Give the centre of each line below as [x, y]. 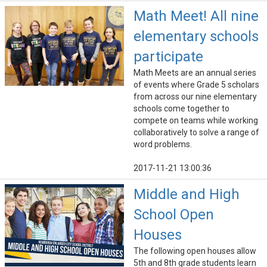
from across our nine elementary [195, 97]
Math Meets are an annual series [195, 73]
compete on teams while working [196, 121]
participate [168, 57]
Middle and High [187, 195]
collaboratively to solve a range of [196, 133]
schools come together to [181, 109]
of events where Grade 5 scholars [196, 85]
